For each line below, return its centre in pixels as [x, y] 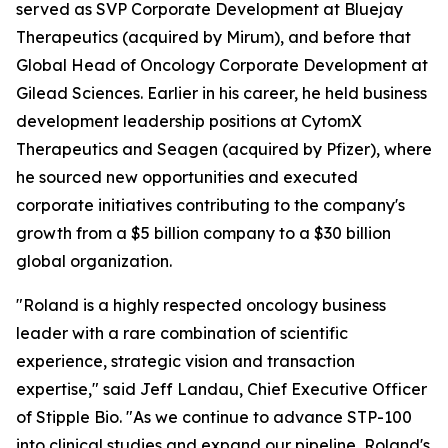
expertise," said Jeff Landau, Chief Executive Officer [221, 389]
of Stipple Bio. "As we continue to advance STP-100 [214, 417]
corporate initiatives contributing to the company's [210, 205]
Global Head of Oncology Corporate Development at [222, 65]
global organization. [94, 261]
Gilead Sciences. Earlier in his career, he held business [221, 93]
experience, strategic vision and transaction [185, 361]
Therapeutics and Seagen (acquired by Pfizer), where [224, 149]
